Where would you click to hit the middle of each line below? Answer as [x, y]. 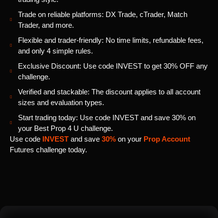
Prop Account [167, 139]
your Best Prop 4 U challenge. [65, 128]
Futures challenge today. [48, 150]
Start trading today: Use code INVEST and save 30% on [107, 118]
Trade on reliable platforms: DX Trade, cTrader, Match [103, 15]
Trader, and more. [46, 25]
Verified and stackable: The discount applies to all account [109, 92]
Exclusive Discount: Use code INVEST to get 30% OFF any [113, 66]
